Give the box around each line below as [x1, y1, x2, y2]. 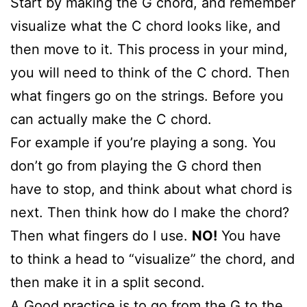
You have [217, 227, 281, 244]
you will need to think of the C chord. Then [10, 64, 290, 81]
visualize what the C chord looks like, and [10, 17, 280, 34]
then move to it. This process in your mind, [10, 40, 288, 58]
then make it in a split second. [10, 273, 205, 291]
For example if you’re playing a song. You [10, 134, 276, 151]
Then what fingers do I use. [10, 227, 192, 244]
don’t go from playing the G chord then [10, 157, 262, 174]
